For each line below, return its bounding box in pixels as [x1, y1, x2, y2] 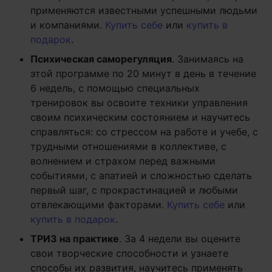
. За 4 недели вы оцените [119, 232, 240, 245]
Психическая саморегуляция [30, 52, 172, 65]
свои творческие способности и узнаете [30, 246, 228, 259]
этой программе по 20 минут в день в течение [30, 67, 256, 80]
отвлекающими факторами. [30, 198, 167, 211]
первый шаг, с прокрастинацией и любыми [30, 183, 238, 196]
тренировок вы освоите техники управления [30, 96, 248, 109]
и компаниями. [30, 18, 105, 31]
